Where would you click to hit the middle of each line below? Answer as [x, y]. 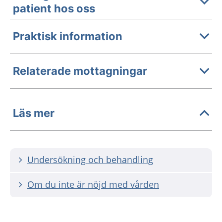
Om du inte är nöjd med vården [93, 184]
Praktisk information [68, 36]
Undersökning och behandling [90, 159]
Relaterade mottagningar [80, 71]
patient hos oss [54, 9]
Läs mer [34, 113]
